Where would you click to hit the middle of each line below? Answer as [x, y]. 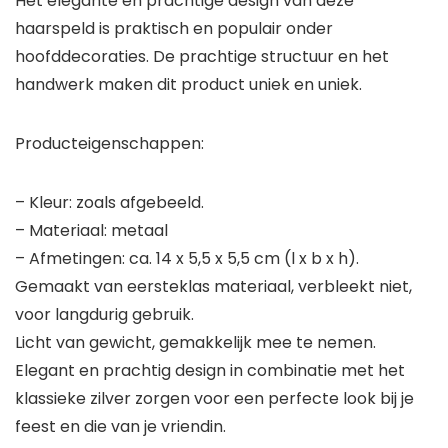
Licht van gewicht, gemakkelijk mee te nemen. [195, 343]
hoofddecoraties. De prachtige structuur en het [202, 57]
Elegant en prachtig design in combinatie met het [210, 371]
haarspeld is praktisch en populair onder [174, 29]
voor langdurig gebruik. [104, 315]
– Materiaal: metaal [91, 231]
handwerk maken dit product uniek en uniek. [188, 85]
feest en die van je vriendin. [120, 427]
